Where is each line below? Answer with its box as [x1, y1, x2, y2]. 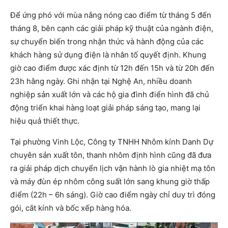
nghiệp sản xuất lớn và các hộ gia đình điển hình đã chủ [10, 90, 209, 99]
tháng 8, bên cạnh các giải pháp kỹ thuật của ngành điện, [10, 23, 213, 33]
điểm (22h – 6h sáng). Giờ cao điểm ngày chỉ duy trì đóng [10, 190, 215, 199]
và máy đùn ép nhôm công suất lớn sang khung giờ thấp [10, 177, 210, 186]
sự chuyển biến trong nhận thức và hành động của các [10, 37, 204, 46]
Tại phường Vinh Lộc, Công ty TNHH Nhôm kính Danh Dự [10, 137, 213, 147]
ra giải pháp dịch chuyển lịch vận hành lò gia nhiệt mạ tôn [10, 163, 215, 173]
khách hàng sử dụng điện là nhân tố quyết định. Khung [10, 50, 206, 60]
